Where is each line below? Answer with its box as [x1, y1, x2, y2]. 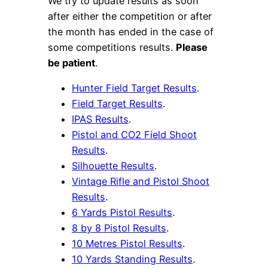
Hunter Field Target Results [72, 82, 197, 95]
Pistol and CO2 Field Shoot [72, 129, 197, 141]
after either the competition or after [48, 10, 212, 23]
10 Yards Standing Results [72, 253, 193, 266]
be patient [48, 57, 95, 69]
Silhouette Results [72, 160, 154, 172]
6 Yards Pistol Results [72, 206, 172, 219]
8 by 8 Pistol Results [72, 222, 166, 234]
